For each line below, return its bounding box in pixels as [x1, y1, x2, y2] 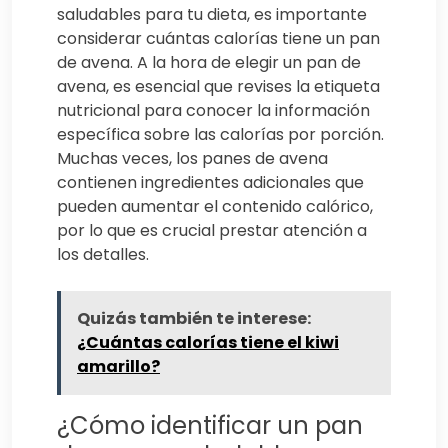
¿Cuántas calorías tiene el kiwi [77, 331, 339, 355]
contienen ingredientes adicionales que [57, 171, 364, 195]
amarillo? [77, 355, 160, 379]
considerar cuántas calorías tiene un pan [57, 27, 380, 51]
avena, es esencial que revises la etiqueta [57, 75, 380, 99]
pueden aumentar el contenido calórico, [57, 195, 373, 219]
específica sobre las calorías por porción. [57, 123, 384, 147]
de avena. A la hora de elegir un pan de [57, 51, 361, 75]
